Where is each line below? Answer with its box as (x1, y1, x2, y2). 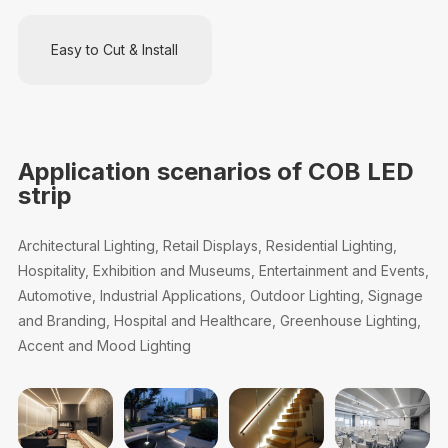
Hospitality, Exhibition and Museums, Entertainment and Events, (17, 261, 429, 279)
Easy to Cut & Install (51, 40, 179, 58)
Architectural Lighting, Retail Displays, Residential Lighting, (17, 236, 397, 254)
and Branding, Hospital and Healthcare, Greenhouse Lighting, (17, 311, 421, 329)
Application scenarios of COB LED (17, 156, 414, 186)
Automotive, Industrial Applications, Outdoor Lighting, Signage (17, 286, 423, 304)
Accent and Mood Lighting (17, 336, 191, 354)
